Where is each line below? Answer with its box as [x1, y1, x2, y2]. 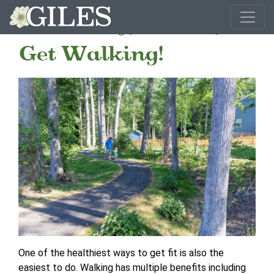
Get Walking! [18, 40, 163, 66]
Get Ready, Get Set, [18, 11, 220, 37]
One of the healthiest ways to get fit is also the [18, 246, 224, 259]
